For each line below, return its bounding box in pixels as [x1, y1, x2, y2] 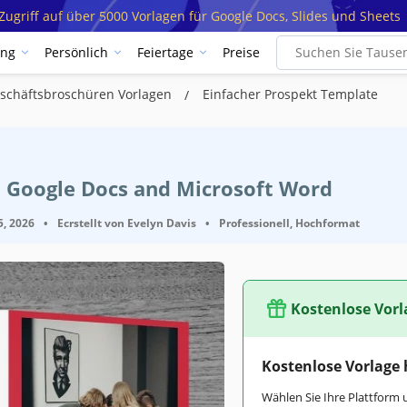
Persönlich [45, 44, 108, 62]
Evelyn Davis [127, 214, 196, 231]
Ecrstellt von [57, 214, 127, 231]
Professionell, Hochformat [219, 214, 360, 231]
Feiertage [137, 44, 194, 62]
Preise [223, 44, 260, 62]
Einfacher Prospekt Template [203, 84, 378, 103]
